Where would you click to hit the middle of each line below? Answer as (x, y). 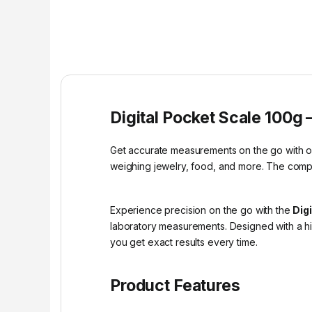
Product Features (175, 286)
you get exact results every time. (184, 242)
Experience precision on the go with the (202, 210)
